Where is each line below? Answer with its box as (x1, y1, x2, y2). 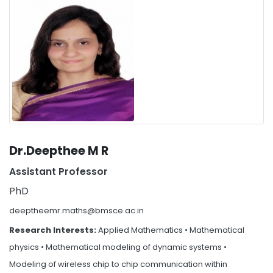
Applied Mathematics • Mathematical (98, 224, 244, 236)
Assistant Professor (9, 165, 108, 178)
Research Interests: (9, 224, 98, 236)
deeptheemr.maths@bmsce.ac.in (9, 204, 144, 216)
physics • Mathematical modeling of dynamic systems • (9, 241, 227, 253)
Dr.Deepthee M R (9, 142, 108, 159)
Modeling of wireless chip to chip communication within (9, 258, 227, 270)
